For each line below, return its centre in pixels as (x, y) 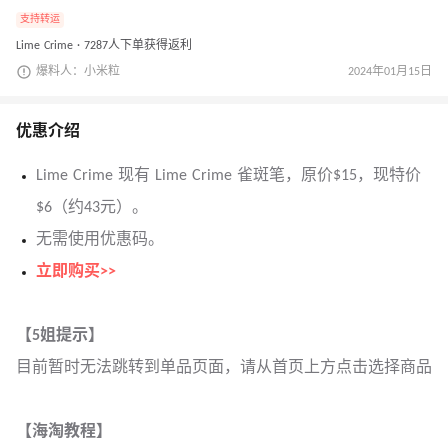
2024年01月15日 (390, 71)
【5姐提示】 (60, 335)
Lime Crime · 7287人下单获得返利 (104, 45)
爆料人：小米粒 (78, 71)
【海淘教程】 (64, 431)
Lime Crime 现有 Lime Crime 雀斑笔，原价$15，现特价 (228, 175)
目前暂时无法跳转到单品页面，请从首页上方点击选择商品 (224, 367)
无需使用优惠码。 (100, 239)
